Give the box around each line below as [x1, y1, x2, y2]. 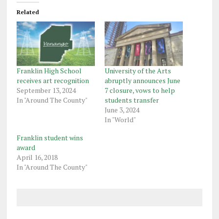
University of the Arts [104, 66, 171, 76]
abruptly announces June [104, 76, 180, 86]
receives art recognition [16, 76, 89, 86]
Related [16, 8, 39, 16]
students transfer [104, 95, 159, 105]
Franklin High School [16, 66, 82, 76]
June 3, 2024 [104, 105, 139, 115]
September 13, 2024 [16, 86, 76, 95]
